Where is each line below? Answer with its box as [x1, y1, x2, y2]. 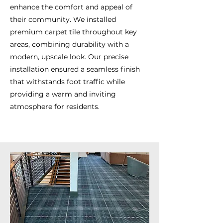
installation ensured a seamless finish [10, 65, 140, 74]
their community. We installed [10, 15, 116, 24]
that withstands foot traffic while [10, 77, 125, 86]
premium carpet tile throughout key [10, 27, 137, 36]
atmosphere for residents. [10, 102, 100, 111]
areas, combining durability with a [10, 40, 129, 49]
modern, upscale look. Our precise [10, 52, 128, 61]
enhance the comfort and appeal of [10, 2, 132, 11]
